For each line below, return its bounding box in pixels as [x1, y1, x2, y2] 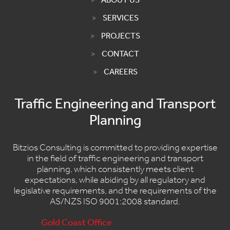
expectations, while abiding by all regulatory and [25, 174, 205, 185]
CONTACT [102, 48, 139, 59]
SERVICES [102, 12, 139, 23]
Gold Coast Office [41, 216, 112, 227]
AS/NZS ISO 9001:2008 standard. [50, 195, 180, 207]
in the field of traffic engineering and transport [27, 152, 203, 164]
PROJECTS [101, 30, 140, 41]
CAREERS [103, 66, 138, 76]
